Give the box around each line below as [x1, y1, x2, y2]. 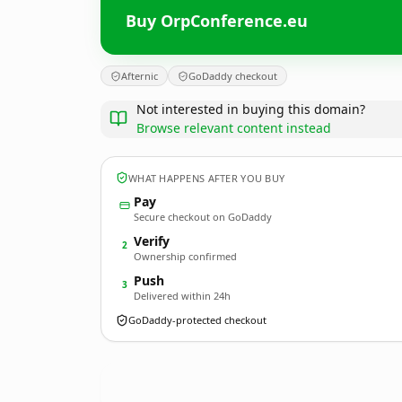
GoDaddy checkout [188, 69, 277, 83]
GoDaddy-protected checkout [128, 313, 267, 327]
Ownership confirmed [134, 249, 237, 263]
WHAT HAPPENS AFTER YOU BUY [128, 170, 285, 185]
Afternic [121, 69, 158, 83]
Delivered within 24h [134, 289, 231, 302]
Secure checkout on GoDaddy [134, 210, 272, 223]
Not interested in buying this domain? [136, 100, 365, 118]
